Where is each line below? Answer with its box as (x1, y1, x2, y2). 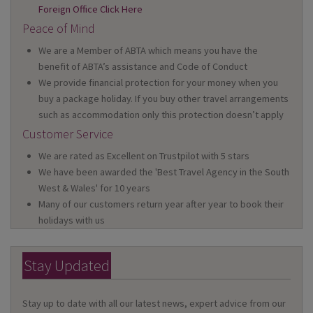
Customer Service (22, 126, 113, 143)
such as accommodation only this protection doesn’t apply (38, 108, 284, 122)
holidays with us (38, 214, 105, 227)
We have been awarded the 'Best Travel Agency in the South (38, 166, 290, 179)
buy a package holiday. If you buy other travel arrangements (38, 92, 289, 105)
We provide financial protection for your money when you (38, 76, 279, 89)
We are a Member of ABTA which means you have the (38, 44, 259, 57)
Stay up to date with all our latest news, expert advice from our (22, 297, 286, 310)
